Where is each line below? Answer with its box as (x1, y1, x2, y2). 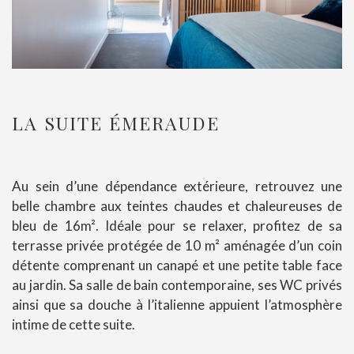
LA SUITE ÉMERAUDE (12, 111, 220, 136)
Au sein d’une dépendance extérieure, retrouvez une (12, 178, 342, 195)
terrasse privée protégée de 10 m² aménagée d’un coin (12, 237, 342, 254)
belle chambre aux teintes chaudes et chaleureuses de (12, 198, 342, 215)
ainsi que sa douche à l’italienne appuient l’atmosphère (12, 296, 342, 314)
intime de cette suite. (12, 316, 135, 333)
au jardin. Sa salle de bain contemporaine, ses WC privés (12, 277, 342, 294)
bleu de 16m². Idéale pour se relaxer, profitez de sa (12, 217, 342, 235)
